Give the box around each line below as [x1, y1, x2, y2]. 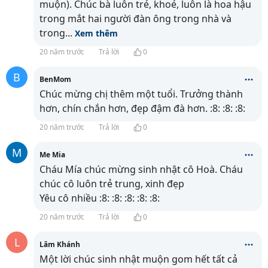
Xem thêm [75, 28, 118, 39]
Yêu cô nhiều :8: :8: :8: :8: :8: [39, 191, 160, 205]
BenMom [39, 74, 71, 84]
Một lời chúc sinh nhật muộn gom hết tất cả [39, 252, 237, 266]
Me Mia [39, 150, 65, 160]
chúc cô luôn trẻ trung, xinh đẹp [39, 177, 184, 190]
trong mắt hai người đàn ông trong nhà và [39, 12, 232, 25]
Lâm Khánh [39, 239, 80, 249]
